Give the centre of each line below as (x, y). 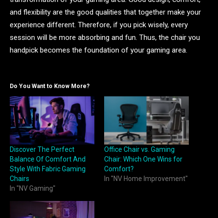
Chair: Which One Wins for (143, 159)
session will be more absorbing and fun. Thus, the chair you (105, 37)
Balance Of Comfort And (48, 159)
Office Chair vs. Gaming (139, 150)
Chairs (19, 179)
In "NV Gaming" (33, 189)
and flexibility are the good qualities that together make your (105, 12)
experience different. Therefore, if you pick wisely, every (99, 25)
